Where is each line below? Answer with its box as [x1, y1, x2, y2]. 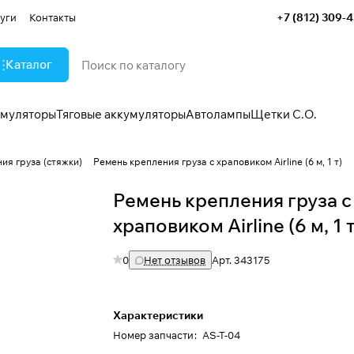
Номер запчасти [113, 329, 194, 341]
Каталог [6, 57, 52, 72]
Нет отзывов [144, 254, 206, 266]
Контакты [29, 10, 76, 24]
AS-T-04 [202, 329, 241, 341]
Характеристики [113, 308, 204, 322]
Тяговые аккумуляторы [56, 107, 186, 122]
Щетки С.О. [250, 107, 317, 122]
